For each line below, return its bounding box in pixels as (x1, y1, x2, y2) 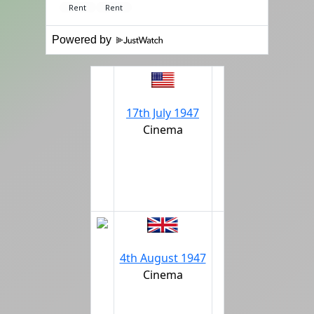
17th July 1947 (126, 105, 199, 121)
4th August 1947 (119, 250, 206, 266)
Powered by (52, 34, 114, 46)
